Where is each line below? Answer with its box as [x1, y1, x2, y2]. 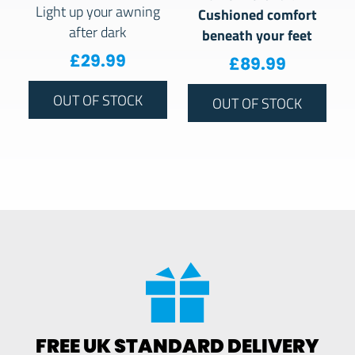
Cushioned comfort [197, 4, 317, 25]
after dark [69, 22, 127, 42]
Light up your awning [35, 2, 160, 21]
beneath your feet [202, 25, 313, 45]
